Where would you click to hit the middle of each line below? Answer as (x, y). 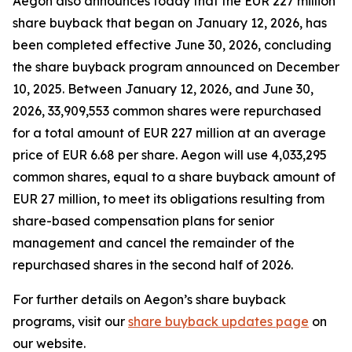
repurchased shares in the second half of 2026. (153, 265)
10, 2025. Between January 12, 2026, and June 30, (163, 89)
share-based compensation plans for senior (143, 221)
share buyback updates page (218, 321)
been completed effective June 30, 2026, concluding (172, 45)
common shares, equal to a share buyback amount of (174, 177)
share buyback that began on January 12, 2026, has (170, 23)
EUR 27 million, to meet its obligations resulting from (169, 199)
